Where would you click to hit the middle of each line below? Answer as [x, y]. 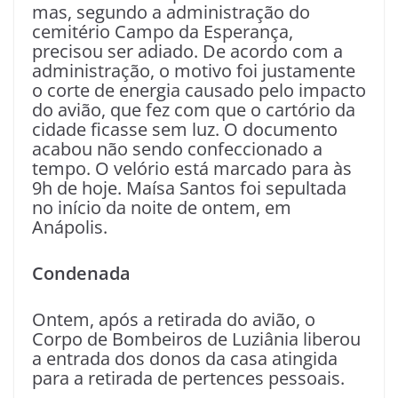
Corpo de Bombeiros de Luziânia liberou [196, 338]
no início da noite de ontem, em [162, 207]
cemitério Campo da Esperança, [163, 31]
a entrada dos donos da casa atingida [185, 358]
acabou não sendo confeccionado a [177, 148]
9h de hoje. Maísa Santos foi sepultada [189, 187]
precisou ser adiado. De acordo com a [187, 51]
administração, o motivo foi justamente [194, 70]
